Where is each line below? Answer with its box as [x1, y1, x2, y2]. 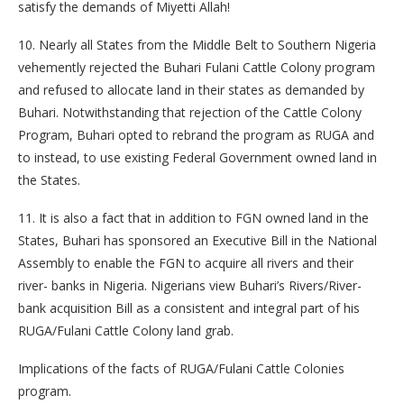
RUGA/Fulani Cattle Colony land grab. [18, 322, 234, 340]
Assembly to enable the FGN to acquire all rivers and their [18, 254, 353, 272]
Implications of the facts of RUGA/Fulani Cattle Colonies [18, 360, 344, 378]
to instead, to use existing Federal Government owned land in [18, 149, 377, 167]
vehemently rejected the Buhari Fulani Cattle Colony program [18, 59, 375, 77]
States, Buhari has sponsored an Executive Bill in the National [18, 232, 377, 250]
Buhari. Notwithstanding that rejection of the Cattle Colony [18, 104, 362, 122]
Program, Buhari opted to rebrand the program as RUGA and [18, 126, 374, 144]
